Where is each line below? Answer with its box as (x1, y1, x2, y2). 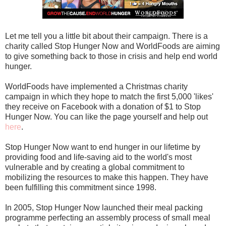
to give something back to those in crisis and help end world (5, 51, 217, 61)
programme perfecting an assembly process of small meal (5, 213, 210, 222)
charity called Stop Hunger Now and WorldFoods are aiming (5, 41, 220, 50)
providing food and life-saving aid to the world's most (5, 152, 192, 161)
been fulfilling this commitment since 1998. (5, 183, 156, 192)
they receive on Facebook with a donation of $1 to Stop (5, 102, 201, 111)
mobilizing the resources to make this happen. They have (5, 173, 208, 182)
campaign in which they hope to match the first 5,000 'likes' (5, 92, 213, 101)
